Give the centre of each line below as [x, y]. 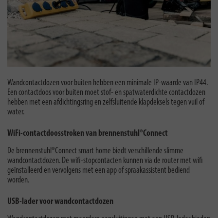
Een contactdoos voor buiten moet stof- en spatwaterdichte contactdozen [106, 92]
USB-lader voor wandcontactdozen [60, 201]
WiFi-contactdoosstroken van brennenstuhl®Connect [88, 133]
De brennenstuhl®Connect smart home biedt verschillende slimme [95, 151]
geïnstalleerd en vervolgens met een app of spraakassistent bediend [99, 170]
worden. [18, 180]
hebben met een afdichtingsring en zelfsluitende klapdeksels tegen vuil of [106, 102]
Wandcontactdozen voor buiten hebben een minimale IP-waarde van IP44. [108, 83]
